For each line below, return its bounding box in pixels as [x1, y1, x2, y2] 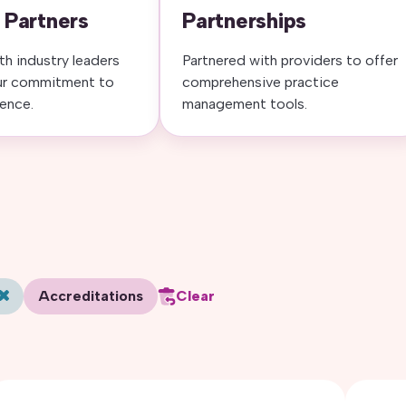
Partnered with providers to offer [182, 52, 398, 69]
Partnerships [182, 7, 307, 34]
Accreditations [38, 287, 143, 304]
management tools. [182, 95, 307, 112]
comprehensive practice [182, 73, 339, 91]
